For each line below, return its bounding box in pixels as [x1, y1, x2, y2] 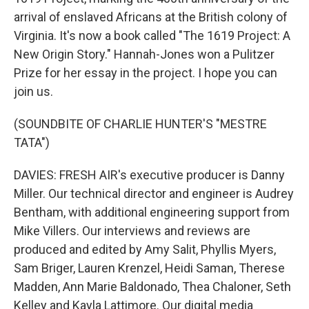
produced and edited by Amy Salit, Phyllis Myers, [14, 242, 276, 257]
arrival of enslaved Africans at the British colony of [14, 10, 288, 24]
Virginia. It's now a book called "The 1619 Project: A [14, 28, 290, 43]
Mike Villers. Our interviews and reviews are [14, 223, 250, 238]
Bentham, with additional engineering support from [14, 205, 290, 219]
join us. [14, 84, 53, 99]
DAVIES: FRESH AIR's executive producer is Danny [14, 168, 285, 182]
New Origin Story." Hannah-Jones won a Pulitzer [14, 47, 275, 61]
